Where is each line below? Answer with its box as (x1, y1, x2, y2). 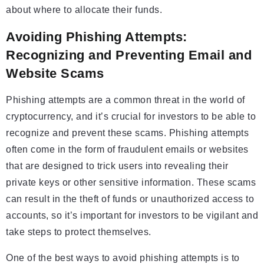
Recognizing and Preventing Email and (6, 48, 252, 63)
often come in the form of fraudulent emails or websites (6, 144, 249, 155)
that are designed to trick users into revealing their (6, 161, 229, 171)
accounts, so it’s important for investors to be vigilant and (6, 210, 258, 221)
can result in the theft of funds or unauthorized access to (6, 194, 254, 204)
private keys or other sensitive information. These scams (6, 177, 256, 188)
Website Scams (6, 66, 104, 81)
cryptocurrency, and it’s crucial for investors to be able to (6, 111, 256, 122)
